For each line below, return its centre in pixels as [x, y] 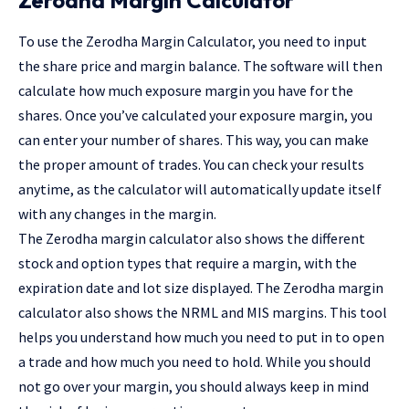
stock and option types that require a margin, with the [188, 262]
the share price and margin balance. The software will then [200, 65]
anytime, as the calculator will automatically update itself [200, 189]
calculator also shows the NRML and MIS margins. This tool [203, 312]
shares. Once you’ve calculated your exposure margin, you [195, 115]
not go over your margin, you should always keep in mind [194, 386]
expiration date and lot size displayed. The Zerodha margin [201, 287]
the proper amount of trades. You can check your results [191, 164]
